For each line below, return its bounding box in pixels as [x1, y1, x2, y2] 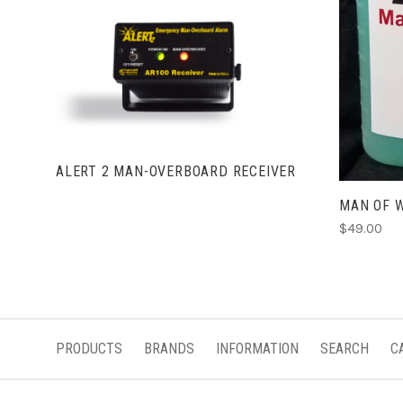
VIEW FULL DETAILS [117, 70, 242, 88]
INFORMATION [216, 340, 299, 358]
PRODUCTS [56, 340, 122, 358]
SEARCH [320, 340, 369, 358]
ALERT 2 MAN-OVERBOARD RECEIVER [56, 162, 296, 180]
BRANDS [144, 340, 194, 358]
